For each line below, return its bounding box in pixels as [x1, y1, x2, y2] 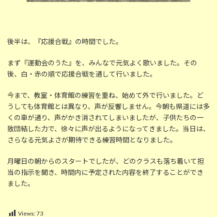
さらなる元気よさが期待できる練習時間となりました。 [7, 135, 177, 144]
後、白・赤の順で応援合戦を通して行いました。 [7, 69, 156, 78]
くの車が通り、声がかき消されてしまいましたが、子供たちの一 [7, 113, 203, 122]
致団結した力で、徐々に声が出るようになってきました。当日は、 [7, 124, 210, 133]
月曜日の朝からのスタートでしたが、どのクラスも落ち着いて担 [7, 156, 204, 165]
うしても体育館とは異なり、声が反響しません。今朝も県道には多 [7, 102, 210, 110]
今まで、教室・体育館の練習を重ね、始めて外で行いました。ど [7, 91, 203, 99]
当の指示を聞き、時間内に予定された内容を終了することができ [7, 168, 203, 176]
